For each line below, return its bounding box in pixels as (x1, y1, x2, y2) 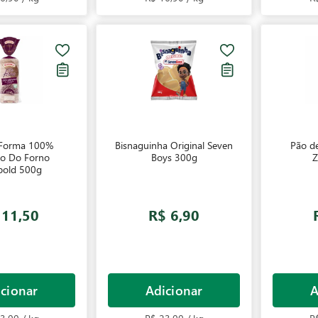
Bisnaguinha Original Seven (115, 138, 233, 152)
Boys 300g (150, 150, 197, 164)
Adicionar (146, 281, 202, 299)
